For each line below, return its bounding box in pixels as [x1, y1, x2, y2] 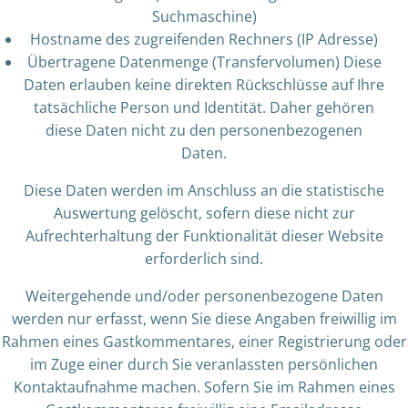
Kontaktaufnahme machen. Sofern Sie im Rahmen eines [13, 377, 395, 397]
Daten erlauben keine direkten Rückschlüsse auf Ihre [24, 75, 384, 95]
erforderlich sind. [145, 249, 263, 269]
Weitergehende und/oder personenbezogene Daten [25, 286, 383, 306]
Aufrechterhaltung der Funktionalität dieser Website [25, 226, 383, 246]
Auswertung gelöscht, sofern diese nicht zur [53, 203, 355, 223]
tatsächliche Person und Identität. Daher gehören [34, 97, 374, 117]
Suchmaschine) [151, 6, 257, 26]
